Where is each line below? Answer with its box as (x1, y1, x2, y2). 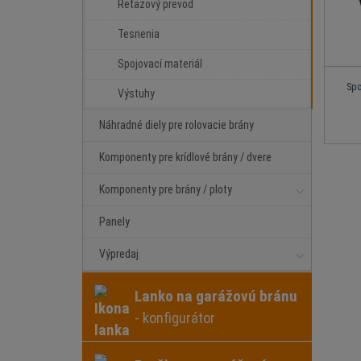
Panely (99, 215, 130, 228)
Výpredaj (99, 247, 139, 260)
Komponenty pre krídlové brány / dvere (99, 151, 272, 164)
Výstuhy (118, 87, 155, 100)
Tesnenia (118, 27, 160, 40)
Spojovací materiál (118, 57, 202, 70)
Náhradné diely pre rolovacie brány (99, 118, 254, 131)
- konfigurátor (135, 309, 215, 326)
